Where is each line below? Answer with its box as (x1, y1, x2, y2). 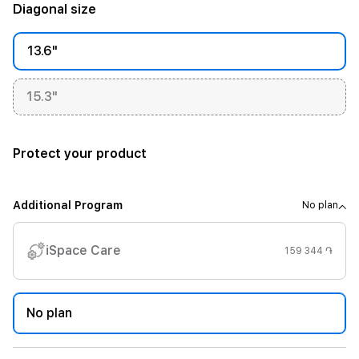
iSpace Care (46, 243, 121, 258)
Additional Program (13, 199, 123, 212)
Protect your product (13, 146, 147, 161)
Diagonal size (13, 2, 96, 17)
